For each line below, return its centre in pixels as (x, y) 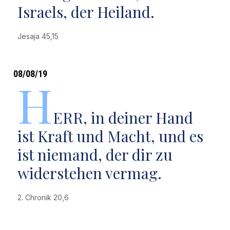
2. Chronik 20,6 (45, 197)
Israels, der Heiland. (86, 12)
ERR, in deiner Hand (123, 118)
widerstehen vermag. (89, 173)
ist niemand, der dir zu (95, 155)
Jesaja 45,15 (40, 36)
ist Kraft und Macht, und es (110, 136)
